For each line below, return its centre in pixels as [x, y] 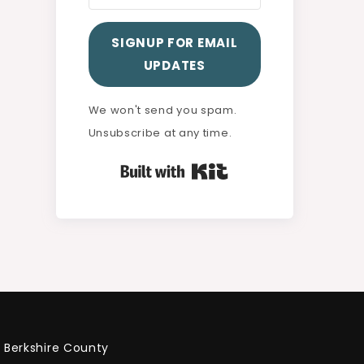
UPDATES [174, 65]
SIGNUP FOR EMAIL [175, 42]
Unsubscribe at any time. [160, 132]
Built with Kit [266, 168]
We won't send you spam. [162, 110]
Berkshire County [56, 347]
